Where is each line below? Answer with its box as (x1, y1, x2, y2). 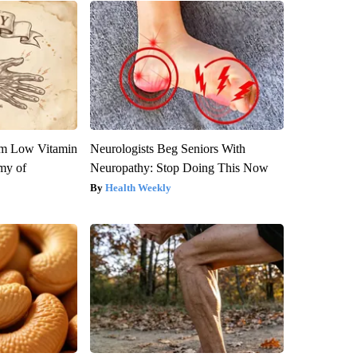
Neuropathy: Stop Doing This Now (89, 160, 269, 175)
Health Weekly (104, 181, 171, 194)
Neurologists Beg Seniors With (89, 141, 245, 155)
